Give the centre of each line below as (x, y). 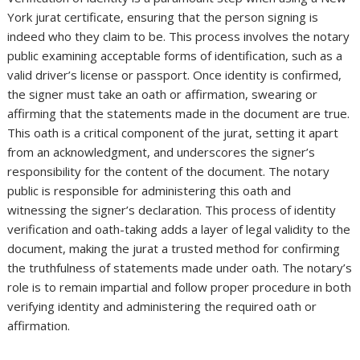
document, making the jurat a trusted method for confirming (174, 249)
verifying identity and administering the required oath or (162, 307)
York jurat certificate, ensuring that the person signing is (163, 17)
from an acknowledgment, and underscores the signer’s (162, 152)
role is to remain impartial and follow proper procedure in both (180, 287)
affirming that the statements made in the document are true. (179, 114)
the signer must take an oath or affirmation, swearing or (163, 94)
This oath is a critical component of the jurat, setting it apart (173, 133)
